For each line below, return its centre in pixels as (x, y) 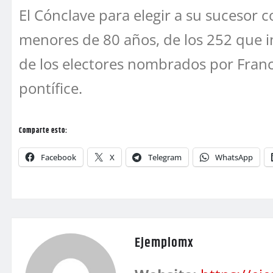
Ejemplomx (164, 243)
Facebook (58, 157)
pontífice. (51, 88)
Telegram (165, 157)
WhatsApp (234, 157)
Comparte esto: (43, 130)
